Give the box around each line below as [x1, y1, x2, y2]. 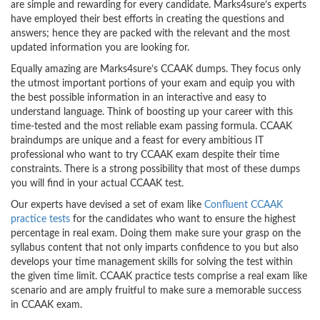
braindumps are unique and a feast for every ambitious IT [11, 135, 264, 146]
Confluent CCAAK [204, 199, 283, 210]
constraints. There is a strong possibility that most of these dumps [11, 164, 300, 174]
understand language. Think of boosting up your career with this [11, 106, 293, 117]
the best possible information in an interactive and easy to [11, 92, 266, 103]
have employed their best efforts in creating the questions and [11, 14, 284, 24]
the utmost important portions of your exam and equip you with [11, 78, 295, 89]
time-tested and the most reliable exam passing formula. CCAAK [11, 121, 292, 131]
